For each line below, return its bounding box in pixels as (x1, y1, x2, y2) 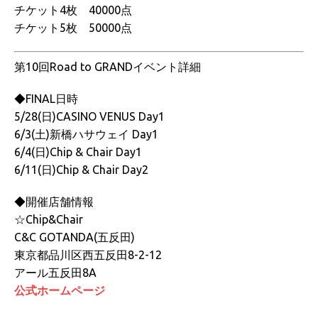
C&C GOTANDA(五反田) (14, 231, 135, 243)
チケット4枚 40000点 (14, 4, 132, 16)
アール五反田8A (14, 266, 97, 279)
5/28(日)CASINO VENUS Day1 (14, 110, 165, 123)
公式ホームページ (14, 284, 105, 297)
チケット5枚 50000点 (14, 21, 132, 34)
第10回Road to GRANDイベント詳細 (14, 60, 201, 73)
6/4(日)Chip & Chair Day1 (14, 146, 142, 158)
